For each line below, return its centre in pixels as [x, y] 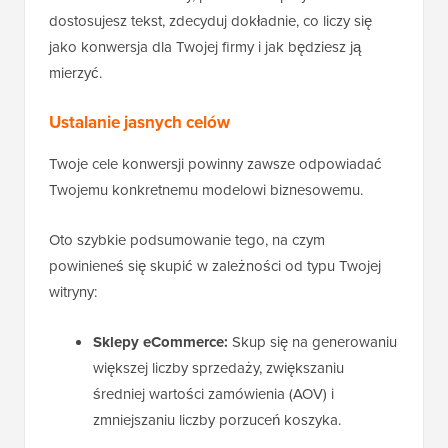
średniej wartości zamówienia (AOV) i [213, 394]
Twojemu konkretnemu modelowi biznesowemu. [206, 190]
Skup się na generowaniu [312, 342]
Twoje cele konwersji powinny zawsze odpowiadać [215, 164]
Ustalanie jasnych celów [139, 122]
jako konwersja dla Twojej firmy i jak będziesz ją [205, 47]
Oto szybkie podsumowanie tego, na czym [187, 240]
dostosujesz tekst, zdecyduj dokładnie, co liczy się [210, 21]
